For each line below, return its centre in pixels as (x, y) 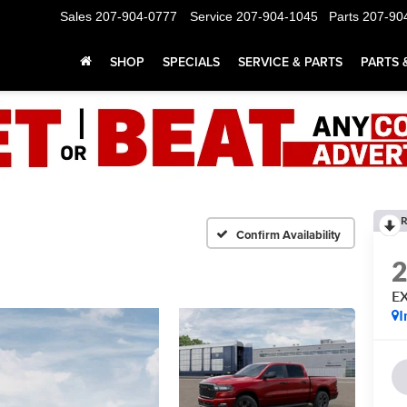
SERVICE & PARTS (290, 62)
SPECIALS (191, 62)
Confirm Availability (288, 234)
